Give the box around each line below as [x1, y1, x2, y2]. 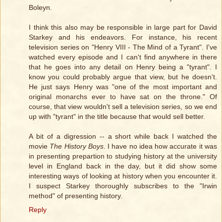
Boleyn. [29, 3, 52, 12]
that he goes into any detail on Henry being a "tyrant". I [29, 63, 217, 71]
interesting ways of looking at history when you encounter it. [29, 172, 217, 180]
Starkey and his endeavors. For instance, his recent [29, 33, 217, 42]
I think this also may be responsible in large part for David [29, 23, 217, 32]
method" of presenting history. [29, 192, 122, 200]
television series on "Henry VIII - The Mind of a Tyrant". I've [29, 43, 217, 52]
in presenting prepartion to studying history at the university [29, 152, 217, 161]
